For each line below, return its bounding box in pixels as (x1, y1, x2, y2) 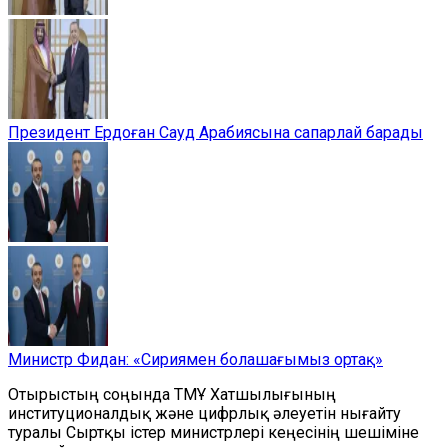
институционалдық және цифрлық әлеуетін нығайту (8, 404, 401, 423)
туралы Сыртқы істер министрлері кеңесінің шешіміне (8, 423, 419, 442)
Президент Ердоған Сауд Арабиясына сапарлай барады (8, 123, 423, 142)
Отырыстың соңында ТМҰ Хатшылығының (8, 385, 336, 404)
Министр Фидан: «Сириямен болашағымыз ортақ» (8, 350, 383, 369)
